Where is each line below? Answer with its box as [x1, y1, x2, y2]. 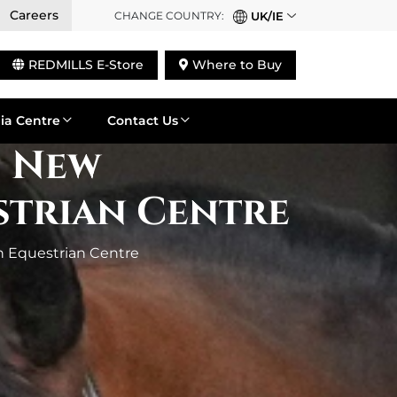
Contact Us [107, 113, 179, 128]
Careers [10, 7, 58, 23]
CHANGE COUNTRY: [114, 8, 224, 22]
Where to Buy [189, 56, 282, 73]
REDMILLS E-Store [25, 56, 144, 73]
